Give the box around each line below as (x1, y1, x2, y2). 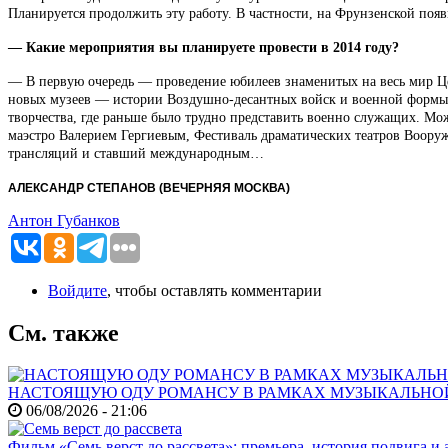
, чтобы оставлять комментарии (107, 281, 322, 299)
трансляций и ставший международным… (8, 145, 264, 161)
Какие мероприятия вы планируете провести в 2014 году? (26, 39, 399, 55)
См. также (8, 319, 119, 346)
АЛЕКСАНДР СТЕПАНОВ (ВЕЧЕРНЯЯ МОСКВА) (8, 180, 290, 195)
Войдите (48, 281, 107, 299)
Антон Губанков (8, 211, 120, 229)
